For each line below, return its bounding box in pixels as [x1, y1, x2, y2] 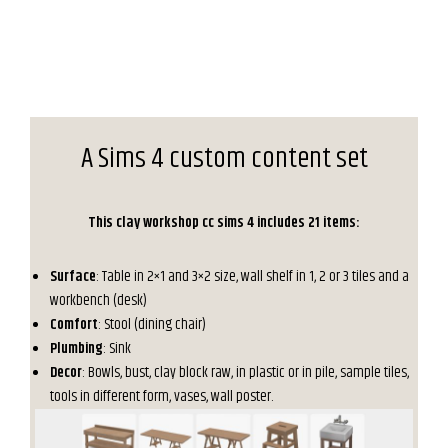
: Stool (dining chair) [98, 312, 206, 336]
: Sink [103, 336, 131, 360]
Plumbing [50, 336, 103, 360]
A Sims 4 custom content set [80, 137, 368, 180]
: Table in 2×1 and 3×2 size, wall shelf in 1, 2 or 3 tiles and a [96, 264, 409, 288]
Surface [50, 264, 96, 288]
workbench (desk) [50, 288, 147, 312]
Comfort [50, 312, 98, 336]
